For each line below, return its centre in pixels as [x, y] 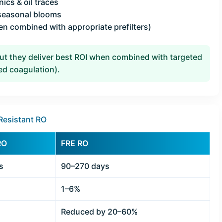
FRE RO [75, 143]
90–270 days [85, 166]
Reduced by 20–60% [99, 212]
